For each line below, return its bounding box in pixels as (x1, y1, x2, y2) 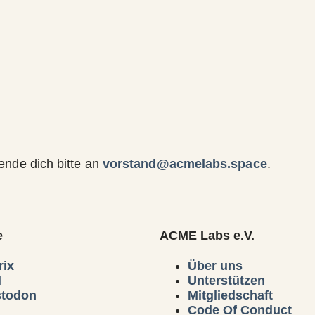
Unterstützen (188, 274, 265, 288)
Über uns (188, 259, 243, 274)
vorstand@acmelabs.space (102, 156, 267, 171)
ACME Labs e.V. (160, 229, 255, 243)
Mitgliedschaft (188, 288, 273, 303)
